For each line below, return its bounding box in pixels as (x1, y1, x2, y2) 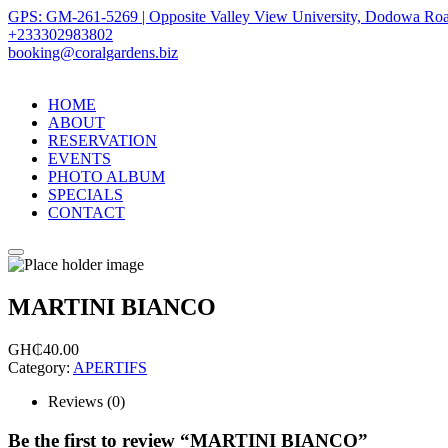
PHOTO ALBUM (48, 168, 165, 185)
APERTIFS (73, 358, 147, 376)
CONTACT (48, 204, 125, 221)
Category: (8, 358, 73, 376)
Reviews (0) (48, 392, 125, 410)
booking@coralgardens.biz (8, 44, 178, 61)
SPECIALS (48, 186, 123, 203)
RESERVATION (48, 132, 157, 149)
